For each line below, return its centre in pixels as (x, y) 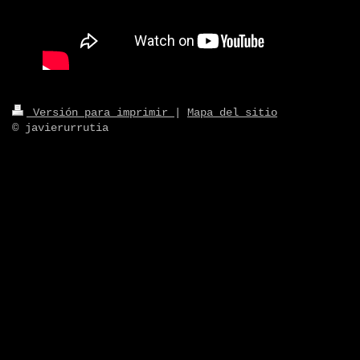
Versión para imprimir (100, 112)
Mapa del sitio (232, 112)
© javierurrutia (60, 127)
